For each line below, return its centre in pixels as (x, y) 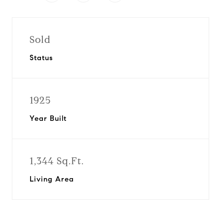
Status (41, 58)
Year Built (48, 118)
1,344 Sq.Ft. (57, 161)
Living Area (52, 179)
